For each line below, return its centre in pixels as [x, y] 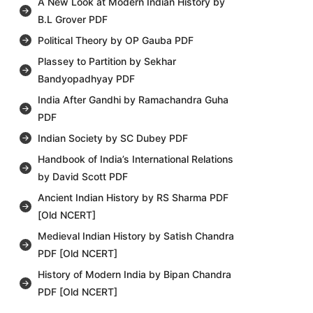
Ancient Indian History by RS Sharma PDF [133, 198]
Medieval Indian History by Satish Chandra [136, 236]
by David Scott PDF [82, 177]
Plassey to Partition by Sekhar [107, 61]
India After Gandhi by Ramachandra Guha [133, 100]
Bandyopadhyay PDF [86, 79]
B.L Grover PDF [72, 20]
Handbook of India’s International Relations [135, 159]
